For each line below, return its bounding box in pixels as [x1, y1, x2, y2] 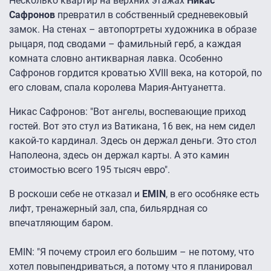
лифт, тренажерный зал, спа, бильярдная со [9, 203, 207, 215]
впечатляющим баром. [9, 217, 113, 229]
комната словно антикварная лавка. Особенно [9, 53, 223, 65]
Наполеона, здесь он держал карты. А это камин [9, 149, 229, 162]
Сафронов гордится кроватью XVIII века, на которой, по [9, 67, 262, 79]
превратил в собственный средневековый [55, 9, 248, 21]
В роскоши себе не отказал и [9, 188, 142, 200]
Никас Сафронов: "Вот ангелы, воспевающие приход [9, 106, 246, 118]
